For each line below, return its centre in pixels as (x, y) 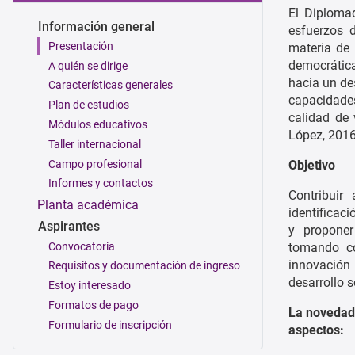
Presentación (81, 46)
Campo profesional (95, 164)
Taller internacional (95, 144)
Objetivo (312, 165)
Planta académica (88, 204)
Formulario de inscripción (110, 324)
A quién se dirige (88, 65)
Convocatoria (82, 246)
